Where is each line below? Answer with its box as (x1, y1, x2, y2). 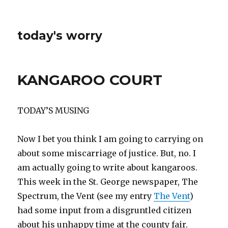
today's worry (17, 28, 103, 43)
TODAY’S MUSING (17, 105, 90, 116)
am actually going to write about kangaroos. (17, 162, 198, 173)
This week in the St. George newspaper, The (17, 177, 198, 187)
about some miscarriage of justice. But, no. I (17, 148, 196, 158)
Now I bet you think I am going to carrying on (17, 134, 204, 144)
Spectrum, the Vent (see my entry (17, 191, 154, 201)
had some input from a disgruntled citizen (17, 205, 192, 215)
